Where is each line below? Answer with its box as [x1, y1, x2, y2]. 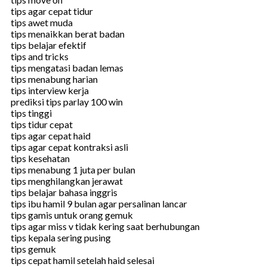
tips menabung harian [11, 73, 98, 85]
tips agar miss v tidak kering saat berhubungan [11, 220, 200, 232]
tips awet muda [11, 16, 73, 28]
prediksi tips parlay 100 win [11, 95, 123, 107]
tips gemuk [11, 243, 56, 254]
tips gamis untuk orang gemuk [11, 209, 133, 221]
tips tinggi [11, 107, 52, 119]
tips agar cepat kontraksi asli [11, 141, 128, 153]
